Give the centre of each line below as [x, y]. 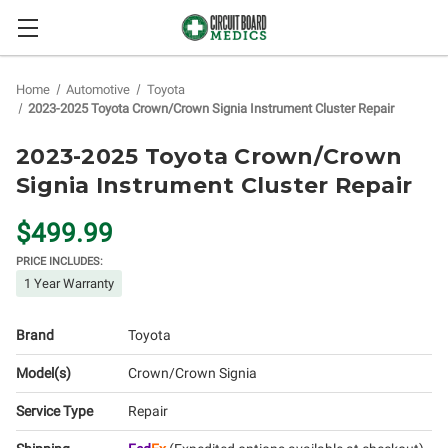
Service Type [54, 411]
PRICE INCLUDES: [59, 261]
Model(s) [43, 373]
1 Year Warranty [69, 283]
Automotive [98, 89]
